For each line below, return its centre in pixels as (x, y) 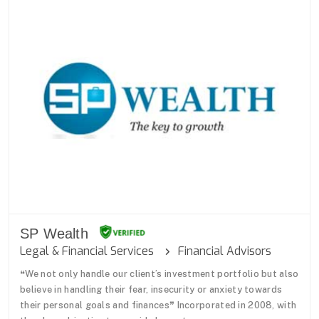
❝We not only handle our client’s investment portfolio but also (159, 273)
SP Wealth (54, 233)
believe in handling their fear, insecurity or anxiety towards (151, 289)
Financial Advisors (220, 251)
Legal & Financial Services (93, 251)
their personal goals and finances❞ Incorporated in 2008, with (158, 305)
